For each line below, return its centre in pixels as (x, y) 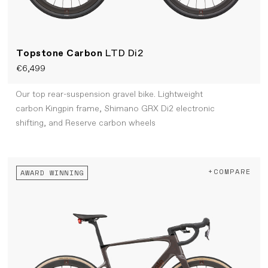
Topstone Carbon (60, 53)
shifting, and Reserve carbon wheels (85, 124)
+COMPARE (230, 172)
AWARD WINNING (52, 173)
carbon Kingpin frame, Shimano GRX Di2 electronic (115, 109)
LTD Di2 (124, 53)
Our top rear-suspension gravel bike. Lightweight (109, 95)
